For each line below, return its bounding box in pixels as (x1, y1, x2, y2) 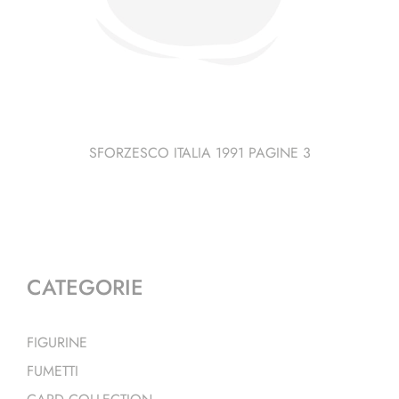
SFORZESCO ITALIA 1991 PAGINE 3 (88, 142, 311, 163)
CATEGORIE (27, 271, 143, 303)
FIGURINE (27, 331, 87, 353)
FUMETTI (27, 360, 78, 381)
